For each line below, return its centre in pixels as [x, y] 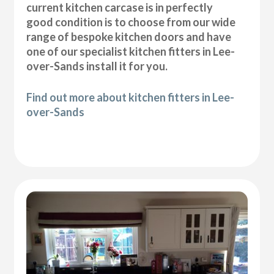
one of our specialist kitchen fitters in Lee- [131, 51]
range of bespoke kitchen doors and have [129, 36]
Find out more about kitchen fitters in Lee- [131, 97]
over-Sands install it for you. [97, 66]
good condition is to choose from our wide [131, 22]
